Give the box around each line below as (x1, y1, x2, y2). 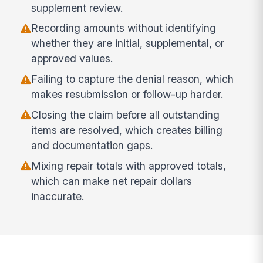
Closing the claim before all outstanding (31, 109, 220, 122)
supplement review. (31, 1, 124, 14)
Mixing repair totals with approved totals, (31, 159, 227, 172)
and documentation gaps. (31, 139, 154, 152)
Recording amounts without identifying (31, 22, 217, 35)
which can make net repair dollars (31, 174, 193, 187)
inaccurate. (31, 190, 85, 203)
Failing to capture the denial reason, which (31, 73, 234, 86)
